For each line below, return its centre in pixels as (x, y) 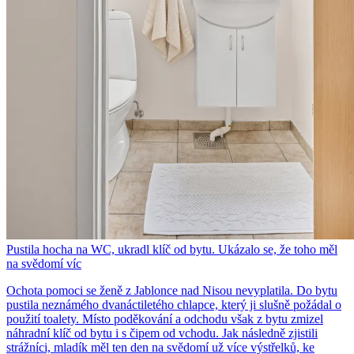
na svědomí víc (44, 263)
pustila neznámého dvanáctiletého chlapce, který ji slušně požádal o (174, 304)
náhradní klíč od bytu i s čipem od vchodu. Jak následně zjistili (162, 333)
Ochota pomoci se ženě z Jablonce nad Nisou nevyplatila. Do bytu (172, 290)
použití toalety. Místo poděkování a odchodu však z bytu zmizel (165, 318)
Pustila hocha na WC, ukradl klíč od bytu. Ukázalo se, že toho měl (172, 249)
